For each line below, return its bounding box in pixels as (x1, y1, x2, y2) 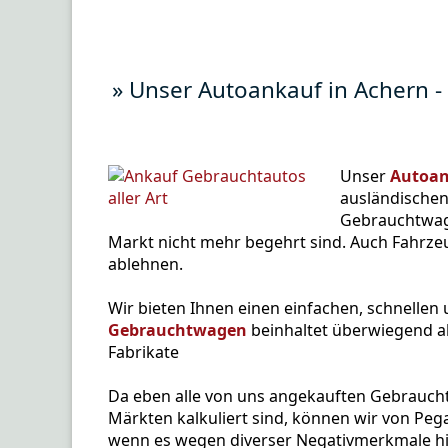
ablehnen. (108, 252, 183, 275)
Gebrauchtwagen (108, 318, 247, 341)
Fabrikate (108, 340, 179, 363)
